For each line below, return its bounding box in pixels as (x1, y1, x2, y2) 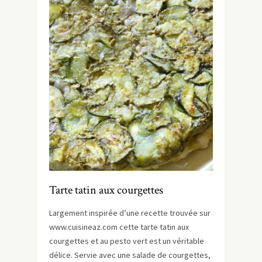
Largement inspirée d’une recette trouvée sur (49, 207, 211, 218)
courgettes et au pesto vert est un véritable (49, 235, 204, 246)
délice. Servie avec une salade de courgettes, (49, 249, 211, 260)
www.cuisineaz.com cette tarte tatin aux (49, 221, 189, 232)
